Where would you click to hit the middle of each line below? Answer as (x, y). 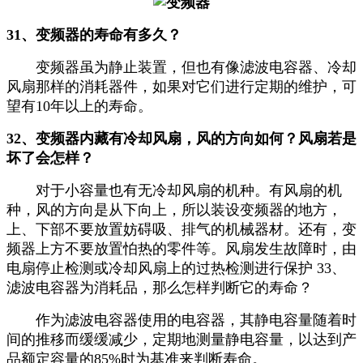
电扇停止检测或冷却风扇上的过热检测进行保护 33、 (176, 269)
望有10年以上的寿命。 (81, 107)
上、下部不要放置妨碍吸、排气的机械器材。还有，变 (181, 230)
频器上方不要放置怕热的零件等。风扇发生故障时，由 (181, 249)
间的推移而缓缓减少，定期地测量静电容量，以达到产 (181, 340)
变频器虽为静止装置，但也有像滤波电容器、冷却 (181, 68)
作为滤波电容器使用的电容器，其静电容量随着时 (181, 320)
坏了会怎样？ (52, 158)
